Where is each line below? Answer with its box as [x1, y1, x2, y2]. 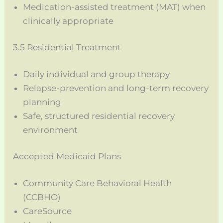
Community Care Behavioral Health [23, 178, 172, 188]
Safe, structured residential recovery [23, 111, 175, 121]
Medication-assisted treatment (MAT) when [23, 1, 206, 12]
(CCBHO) [23, 192, 61, 202]
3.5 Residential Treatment [13, 42, 121, 53]
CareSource [23, 206, 72, 216]
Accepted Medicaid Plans [13, 151, 121, 162]
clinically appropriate [23, 15, 114, 26]
